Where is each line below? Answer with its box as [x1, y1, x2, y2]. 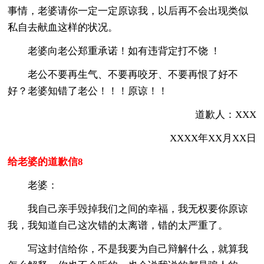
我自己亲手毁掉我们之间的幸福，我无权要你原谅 [8, 203, 249, 214]
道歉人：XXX [174, 108, 256, 120]
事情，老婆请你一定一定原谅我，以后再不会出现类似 [8, 5, 249, 16]
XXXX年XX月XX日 [149, 132, 256, 144]
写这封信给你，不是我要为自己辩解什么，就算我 [8, 243, 249, 255]
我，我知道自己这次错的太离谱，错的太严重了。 [8, 219, 229, 231]
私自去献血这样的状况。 [8, 21, 118, 33]
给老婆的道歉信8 [8, 156, 84, 167]
